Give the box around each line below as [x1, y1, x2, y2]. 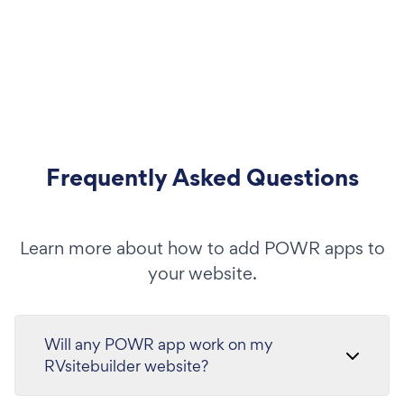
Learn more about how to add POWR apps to [19, 235, 385, 260]
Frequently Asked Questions [45, 160, 359, 194]
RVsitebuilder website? [44, 354, 208, 376]
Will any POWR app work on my [44, 333, 273, 354]
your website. [147, 261, 257, 285]
